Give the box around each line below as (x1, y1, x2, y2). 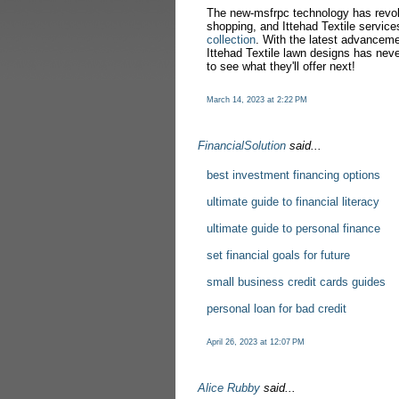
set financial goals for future (207, 248, 350, 262)
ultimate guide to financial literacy (207, 195, 379, 208)
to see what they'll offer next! (207, 60, 355, 73)
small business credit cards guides (207, 275, 386, 289)
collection (207, 33, 256, 46)
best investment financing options (207, 168, 380, 182)
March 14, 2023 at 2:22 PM (207, 95, 307, 104)
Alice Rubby (198, 381, 260, 395)
